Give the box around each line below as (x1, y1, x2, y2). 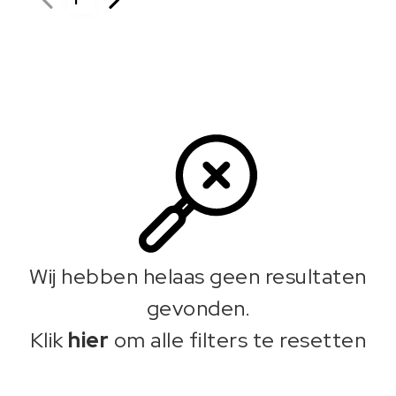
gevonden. (146, 294, 250, 322)
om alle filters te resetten (109, 326, 367, 354)
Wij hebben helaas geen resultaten (29, 263, 367, 290)
